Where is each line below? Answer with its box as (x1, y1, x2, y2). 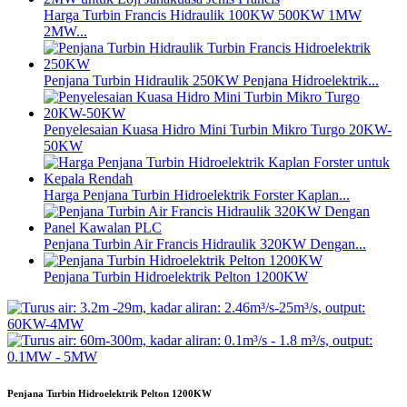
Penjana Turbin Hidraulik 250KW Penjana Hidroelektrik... (44, 73, 379, 89)
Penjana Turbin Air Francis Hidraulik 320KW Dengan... (44, 236, 366, 253)
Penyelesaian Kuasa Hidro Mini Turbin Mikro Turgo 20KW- (44, 122, 392, 138)
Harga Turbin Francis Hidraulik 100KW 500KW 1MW (44, 7, 362, 24)
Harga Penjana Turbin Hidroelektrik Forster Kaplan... (44, 187, 350, 203)
